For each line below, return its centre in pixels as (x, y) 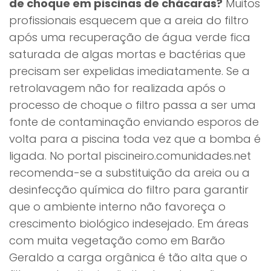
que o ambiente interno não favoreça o (117, 207)
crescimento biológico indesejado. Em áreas (129, 224)
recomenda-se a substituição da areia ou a (129, 173)
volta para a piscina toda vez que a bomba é (135, 139)
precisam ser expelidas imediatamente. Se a (129, 71)
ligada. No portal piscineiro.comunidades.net (130, 156)
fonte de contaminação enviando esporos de (134, 122)
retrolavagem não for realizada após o (117, 88)
